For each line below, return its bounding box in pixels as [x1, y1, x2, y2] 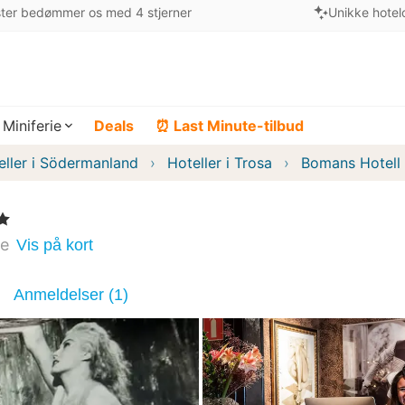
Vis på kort [16, 235, 93, 254]
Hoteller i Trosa [167, 154, 272, 172]
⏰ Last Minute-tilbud [155, 117, 304, 135]
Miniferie [3, 117, 61, 135]
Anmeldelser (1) [14, 286, 128, 304]
